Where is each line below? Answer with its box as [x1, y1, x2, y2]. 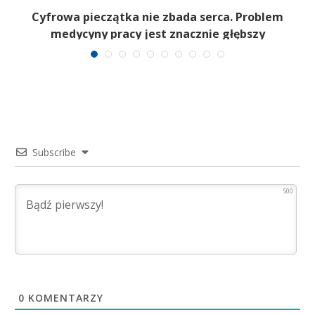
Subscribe [32, 145, 76, 159]
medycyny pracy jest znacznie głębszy [50, 26, 265, 42]
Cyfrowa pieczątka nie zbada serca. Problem [32, 9, 283, 25]
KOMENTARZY [25, 290, 103, 304]
